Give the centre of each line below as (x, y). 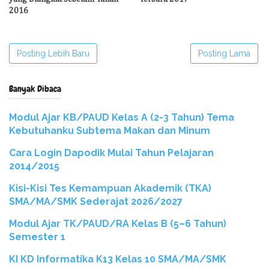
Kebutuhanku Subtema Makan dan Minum (110, 130)
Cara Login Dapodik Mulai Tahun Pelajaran (111, 153)
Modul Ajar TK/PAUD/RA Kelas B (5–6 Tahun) (118, 223)
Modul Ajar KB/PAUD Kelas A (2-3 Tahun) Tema (122, 117)
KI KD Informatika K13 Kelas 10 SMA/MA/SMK (118, 259)
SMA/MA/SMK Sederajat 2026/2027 (96, 201)
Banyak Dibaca (35, 89)
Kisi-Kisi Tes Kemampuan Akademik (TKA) (110, 188)
